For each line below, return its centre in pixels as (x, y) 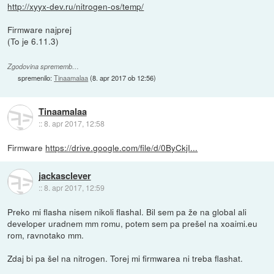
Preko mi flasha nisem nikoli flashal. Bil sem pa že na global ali (127, 212)
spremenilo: (36, 78)
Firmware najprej (40, 30)
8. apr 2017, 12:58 (74, 123)
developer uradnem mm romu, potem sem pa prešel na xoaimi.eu (133, 224)
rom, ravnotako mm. (46, 235)
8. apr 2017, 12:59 (74, 187)
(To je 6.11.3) (33, 41)
